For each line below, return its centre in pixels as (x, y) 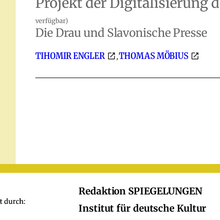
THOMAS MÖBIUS (154, 56)
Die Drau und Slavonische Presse (121, 33)
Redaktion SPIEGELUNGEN (140, 191)
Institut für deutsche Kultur (143, 208)
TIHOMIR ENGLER (71, 56)
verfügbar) (52, 21)
